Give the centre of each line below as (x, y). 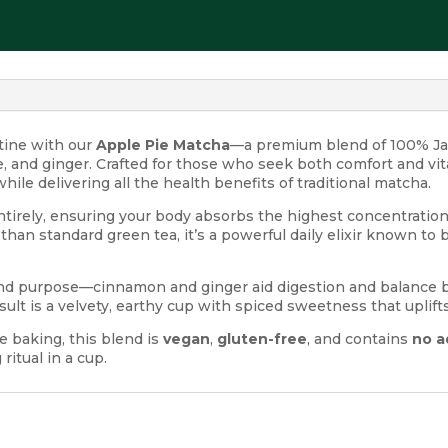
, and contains (360, 338)
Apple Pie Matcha (163, 144)
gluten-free (262, 338)
